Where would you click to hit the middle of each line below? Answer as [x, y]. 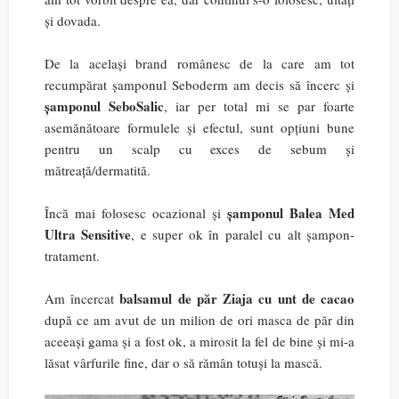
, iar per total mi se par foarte [259, 106]
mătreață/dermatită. [98, 170]
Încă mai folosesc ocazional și [136, 213]
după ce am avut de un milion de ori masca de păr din [199, 320]
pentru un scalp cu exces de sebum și [199, 149]
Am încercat [82, 298]
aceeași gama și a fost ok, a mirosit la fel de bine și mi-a [199, 341]
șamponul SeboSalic [104, 106]
